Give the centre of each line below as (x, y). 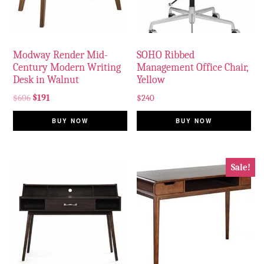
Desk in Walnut (46, 80)
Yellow (151, 80)
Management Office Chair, (193, 67)
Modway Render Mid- (61, 55)
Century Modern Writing (67, 67)
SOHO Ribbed (166, 55)
